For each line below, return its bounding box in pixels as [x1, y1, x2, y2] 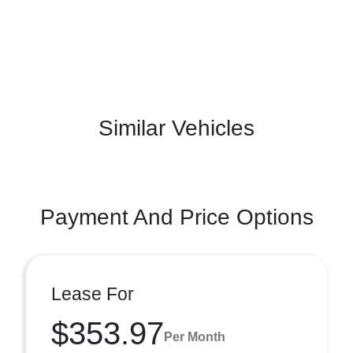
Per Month [164, 329, 225, 344]
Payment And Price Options [39, 205, 314, 229]
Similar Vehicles [98, 116, 255, 140]
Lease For [51, 284, 134, 304]
